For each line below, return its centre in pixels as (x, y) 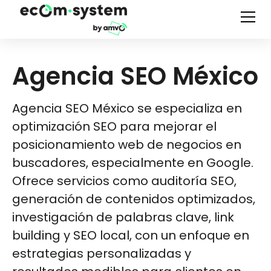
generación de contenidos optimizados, (134, 199)
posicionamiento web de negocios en (127, 145)
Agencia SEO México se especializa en (127, 108)
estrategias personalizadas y (102, 253)
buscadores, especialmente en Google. (133, 163)
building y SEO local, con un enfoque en (131, 235)
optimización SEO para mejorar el (114, 126)
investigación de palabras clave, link (123, 217)
